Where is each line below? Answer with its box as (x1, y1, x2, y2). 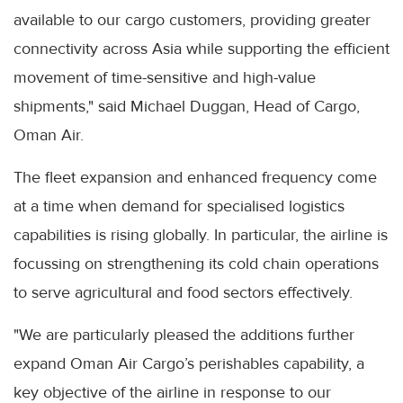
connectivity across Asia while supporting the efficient (13, 39, 390, 59)
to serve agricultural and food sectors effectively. (13, 282, 353, 303)
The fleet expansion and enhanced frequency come (13, 167, 377, 188)
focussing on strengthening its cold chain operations (13, 254, 379, 274)
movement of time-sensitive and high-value (13, 67, 316, 88)
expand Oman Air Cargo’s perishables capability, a (13, 354, 364, 374)
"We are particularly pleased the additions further (13, 325, 354, 345)
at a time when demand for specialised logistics (13, 196, 345, 217)
